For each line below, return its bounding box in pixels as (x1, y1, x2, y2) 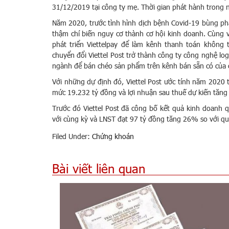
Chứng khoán (92, 131, 134, 142)
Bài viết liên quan (52, 160, 145, 177)
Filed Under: (52, 131, 92, 142)
